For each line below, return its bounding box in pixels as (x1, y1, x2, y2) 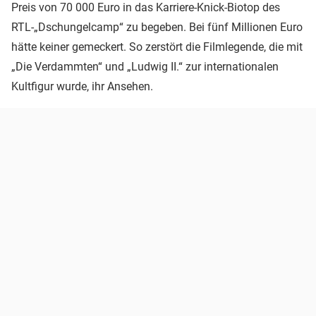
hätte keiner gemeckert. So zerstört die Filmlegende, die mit (11, 39, 303, 54)
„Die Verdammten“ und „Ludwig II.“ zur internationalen (11, 59, 279, 73)
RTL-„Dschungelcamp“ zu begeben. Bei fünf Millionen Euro (11, 20, 303, 34)
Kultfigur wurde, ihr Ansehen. (11, 79, 153, 93)
